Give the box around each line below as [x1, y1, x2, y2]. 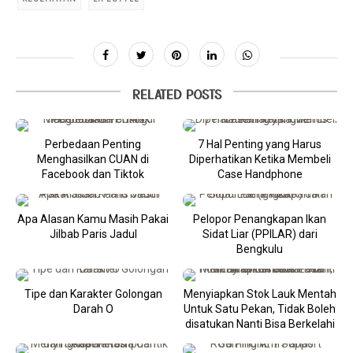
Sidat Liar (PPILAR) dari [202, 228, 318, 240]
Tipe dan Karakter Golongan [24, 288, 162, 300]
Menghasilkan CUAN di [37, 153, 150, 165]
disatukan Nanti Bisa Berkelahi [184, 318, 335, 330]
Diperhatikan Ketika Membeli [188, 153, 331, 165]
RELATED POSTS [132, 84, 221, 103]
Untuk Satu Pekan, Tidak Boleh [184, 303, 336, 315]
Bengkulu [236, 243, 284, 255]
